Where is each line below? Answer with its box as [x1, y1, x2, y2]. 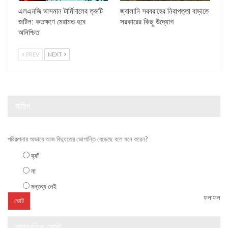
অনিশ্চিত [18, 28, 41, 38]
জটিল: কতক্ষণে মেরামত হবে [18, 17, 85, 27]
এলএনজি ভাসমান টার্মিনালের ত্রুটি [18, 7, 103, 16]
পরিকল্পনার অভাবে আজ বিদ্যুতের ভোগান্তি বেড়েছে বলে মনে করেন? [8, 134, 148, 143]
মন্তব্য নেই [31, 182, 56, 190]
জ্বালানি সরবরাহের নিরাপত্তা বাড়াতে [120, 7, 209, 16]
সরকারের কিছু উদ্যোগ [120, 17, 174, 27]
